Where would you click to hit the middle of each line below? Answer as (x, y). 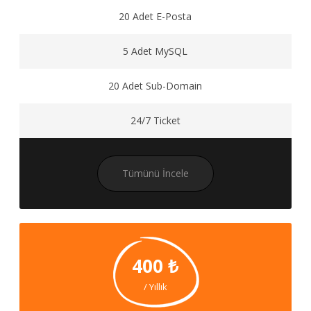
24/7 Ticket (155, 120)
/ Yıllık (155, 287)
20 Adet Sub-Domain (155, 86)
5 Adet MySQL (155, 51)
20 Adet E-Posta (155, 16)
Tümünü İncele (155, 173)
